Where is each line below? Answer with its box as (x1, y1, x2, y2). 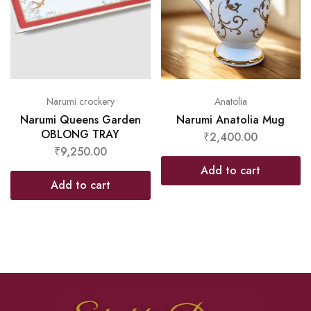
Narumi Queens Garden (19, 111, 141, 128)
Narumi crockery (46, 94, 115, 108)
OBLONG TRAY (41, 126, 120, 142)
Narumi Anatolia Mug (176, 111, 285, 128)
